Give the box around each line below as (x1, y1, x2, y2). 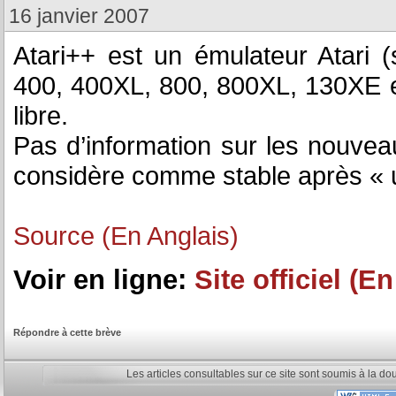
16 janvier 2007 (9, 4, 149, 27)
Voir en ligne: (13, 263, 194, 295)
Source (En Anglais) (13, 221, 239, 250)
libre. (13, 101, 68, 130)
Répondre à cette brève (13, 326, 121, 338)
